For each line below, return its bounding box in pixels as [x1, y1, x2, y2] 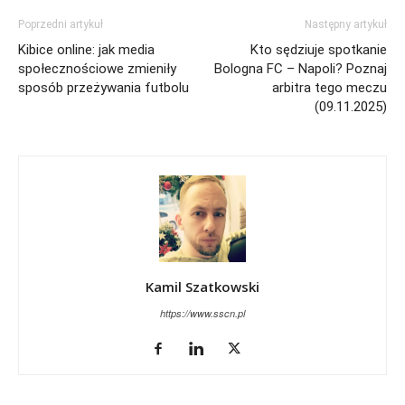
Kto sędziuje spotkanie [250, 41, 387, 58]
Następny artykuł [305, 17, 387, 31]
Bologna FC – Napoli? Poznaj [214, 60, 387, 77]
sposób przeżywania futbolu [18, 79, 189, 96]
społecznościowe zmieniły [18, 60, 176, 77]
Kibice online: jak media [18, 41, 155, 58]
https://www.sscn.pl [160, 306, 245, 320]
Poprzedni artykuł [18, 17, 103, 31]
